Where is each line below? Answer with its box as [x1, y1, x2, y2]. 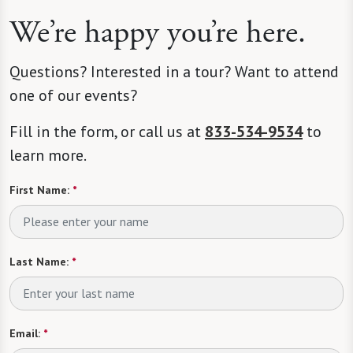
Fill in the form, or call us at [9, 121, 205, 142]
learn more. [9, 144, 87, 165]
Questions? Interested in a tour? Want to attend [9, 61, 339, 82]
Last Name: [9, 254, 69, 269]
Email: [9, 325, 40, 340]
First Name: [9, 182, 69, 197]
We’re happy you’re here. [9, 12, 306, 53]
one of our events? [9, 84, 141, 106]
